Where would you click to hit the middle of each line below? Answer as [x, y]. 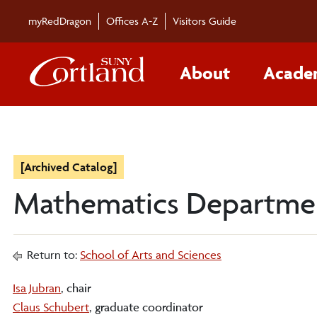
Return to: [52, 255]
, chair [76, 288]
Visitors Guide [204, 21]
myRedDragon [60, 21]
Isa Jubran [37, 288]
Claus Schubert [51, 307]
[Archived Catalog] [69, 167]
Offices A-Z [132, 21]
